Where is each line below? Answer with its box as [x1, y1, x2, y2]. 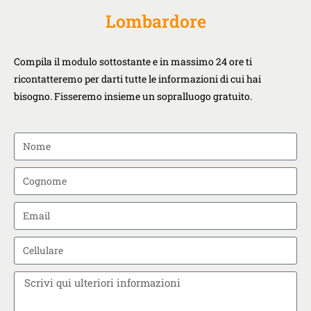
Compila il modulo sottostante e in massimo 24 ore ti [14, 54, 252, 68]
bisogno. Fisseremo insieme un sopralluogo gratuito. [14, 89, 254, 103]
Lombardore [105, 9, 206, 33]
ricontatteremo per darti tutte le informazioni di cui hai [14, 72, 261, 85]
